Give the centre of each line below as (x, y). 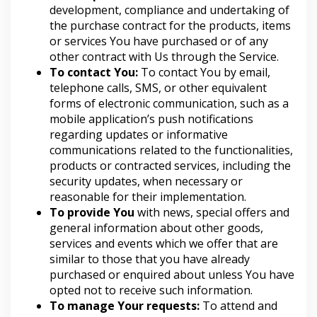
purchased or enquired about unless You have (172, 275)
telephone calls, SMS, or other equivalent (158, 88)
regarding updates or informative (139, 134)
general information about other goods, (156, 228)
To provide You (92, 212)
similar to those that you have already (150, 259)
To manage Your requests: (125, 306)
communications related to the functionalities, (171, 150)
